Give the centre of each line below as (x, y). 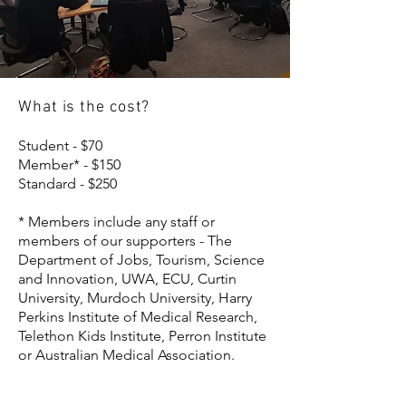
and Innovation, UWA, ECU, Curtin (127, 279)
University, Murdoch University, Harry (135, 298)
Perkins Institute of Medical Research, (138, 317)
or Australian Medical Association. (126, 355)
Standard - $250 (68, 184)
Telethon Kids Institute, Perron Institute (142, 336)
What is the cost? (84, 107)
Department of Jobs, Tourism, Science (141, 260)
